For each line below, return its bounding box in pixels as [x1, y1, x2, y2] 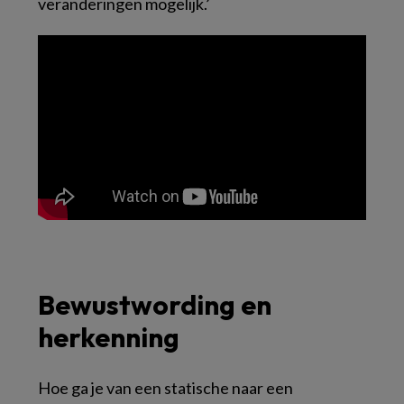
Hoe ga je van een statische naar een [38, 378, 293, 399]
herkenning [38, 320, 179, 355]
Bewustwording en [38, 288, 271, 323]
